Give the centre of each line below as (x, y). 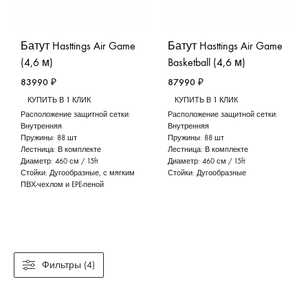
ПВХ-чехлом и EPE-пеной (62, 184)
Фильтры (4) (68, 265)
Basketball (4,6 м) (207, 62)
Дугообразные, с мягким (92, 173)
